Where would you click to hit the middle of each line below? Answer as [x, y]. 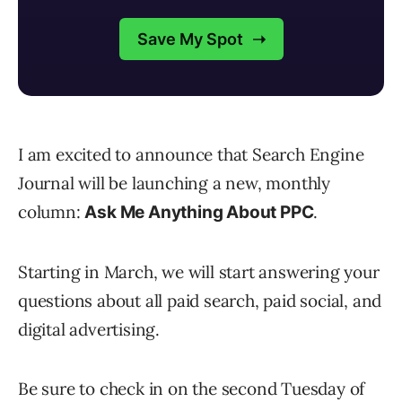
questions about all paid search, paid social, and [200, 301]
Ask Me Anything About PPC [199, 213]
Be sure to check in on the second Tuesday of [192, 389]
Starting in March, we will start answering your [199, 272]
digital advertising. [89, 330]
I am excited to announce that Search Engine [191, 155]
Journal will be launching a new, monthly [174, 184]
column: [52, 212]
